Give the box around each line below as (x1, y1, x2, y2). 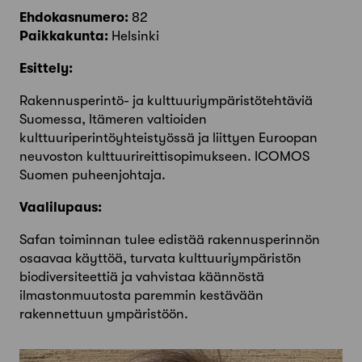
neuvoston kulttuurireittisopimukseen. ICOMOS (19, 149, 309, 165)
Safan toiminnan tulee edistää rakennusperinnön (19, 232, 320, 248)
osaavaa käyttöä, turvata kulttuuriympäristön (19, 250, 301, 267)
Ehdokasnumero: (19, 10, 128, 26)
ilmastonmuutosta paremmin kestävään (19, 288, 263, 304)
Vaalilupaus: (19, 200, 102, 216)
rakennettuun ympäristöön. (19, 306, 188, 322)
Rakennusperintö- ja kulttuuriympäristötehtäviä (19, 93, 313, 109)
